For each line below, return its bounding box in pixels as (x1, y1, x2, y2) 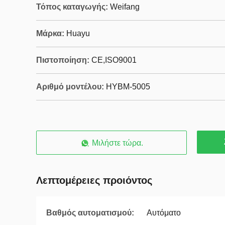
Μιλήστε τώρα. (92, 139, 143, 147)
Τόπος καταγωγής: (36, 3, 108, 11)
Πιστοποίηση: (36, 56, 89, 64)
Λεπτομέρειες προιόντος (36, 175, 152, 186)
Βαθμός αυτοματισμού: (46, 208, 134, 217)
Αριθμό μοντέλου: (36, 82, 104, 91)
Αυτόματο (147, 208, 181, 217)
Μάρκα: (36, 29, 64, 38)
